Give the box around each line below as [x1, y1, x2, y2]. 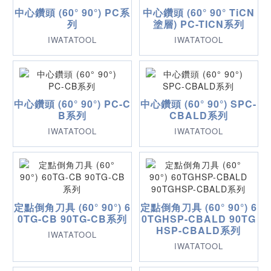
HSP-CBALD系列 [156, 223, 241, 237]
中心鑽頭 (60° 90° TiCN [142, 5, 255, 20]
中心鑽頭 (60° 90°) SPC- [140, 96, 257, 111]
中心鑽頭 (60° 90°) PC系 [14, 5, 130, 20]
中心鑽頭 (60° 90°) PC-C [13, 96, 131, 111]
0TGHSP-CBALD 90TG [141, 211, 256, 226]
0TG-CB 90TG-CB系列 [17, 211, 127, 226]
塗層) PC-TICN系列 [152, 17, 244, 31]
